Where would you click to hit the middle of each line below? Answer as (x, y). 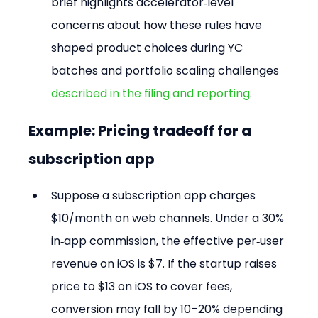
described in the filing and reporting (151, 94)
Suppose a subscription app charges (155, 196)
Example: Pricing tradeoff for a (142, 131)
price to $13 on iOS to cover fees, (143, 287)
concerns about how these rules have (158, 26)
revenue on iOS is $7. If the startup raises (166, 264)
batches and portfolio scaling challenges (167, 71)
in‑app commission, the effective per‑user (169, 241)
